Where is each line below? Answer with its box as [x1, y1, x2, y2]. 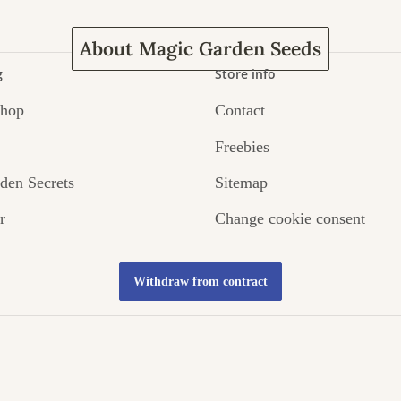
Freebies [215, 137, 269, 156]
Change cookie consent [215, 209, 365, 228]
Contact [215, 101, 265, 120]
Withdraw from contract [133, 274, 268, 288]
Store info [215, 65, 276, 83]
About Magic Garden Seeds [80, 37, 321, 62]
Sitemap [215, 174, 268, 192]
